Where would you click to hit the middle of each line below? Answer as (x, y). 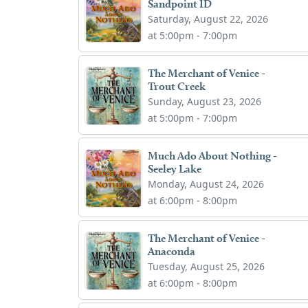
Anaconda (172, 251)
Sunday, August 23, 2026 (205, 101)
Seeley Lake (175, 168)
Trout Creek (177, 86)
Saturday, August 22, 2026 (208, 19)
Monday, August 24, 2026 (206, 184)
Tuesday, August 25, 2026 (207, 266)
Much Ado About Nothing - (213, 155)
